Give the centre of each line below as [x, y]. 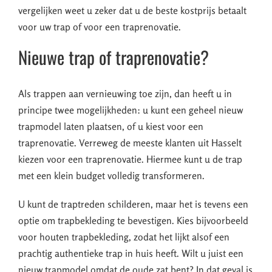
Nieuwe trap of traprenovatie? [114, 57]
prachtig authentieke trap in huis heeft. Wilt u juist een [131, 253]
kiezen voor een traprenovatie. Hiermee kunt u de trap [130, 159]
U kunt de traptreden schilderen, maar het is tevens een [133, 204]
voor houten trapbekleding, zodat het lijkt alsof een [124, 237]
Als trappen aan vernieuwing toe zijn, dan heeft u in [125, 94]
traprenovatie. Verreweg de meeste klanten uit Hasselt [130, 143]
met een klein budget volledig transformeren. [111, 176]
